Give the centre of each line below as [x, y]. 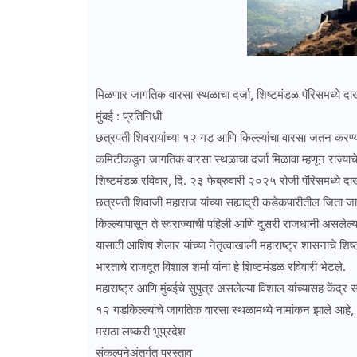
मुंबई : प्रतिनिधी [130, 116]
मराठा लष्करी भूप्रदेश [142, 331]
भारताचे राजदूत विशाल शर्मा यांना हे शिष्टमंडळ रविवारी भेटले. [220, 267]
